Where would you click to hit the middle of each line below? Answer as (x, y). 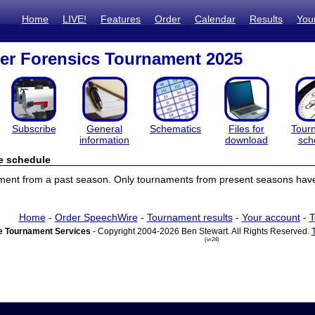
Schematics (175, 129)
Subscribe (34, 129)
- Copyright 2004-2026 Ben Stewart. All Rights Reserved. (201, 231)
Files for (246, 129)
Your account (271, 217)
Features (121, 19)
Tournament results (189, 217)
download (246, 140)
